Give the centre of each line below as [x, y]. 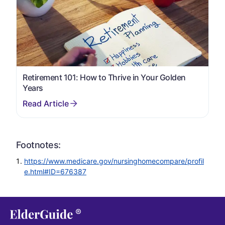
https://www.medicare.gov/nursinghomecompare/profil [114, 161]
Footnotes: [38, 145]
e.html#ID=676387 [55, 171]
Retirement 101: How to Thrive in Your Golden [104, 77]
